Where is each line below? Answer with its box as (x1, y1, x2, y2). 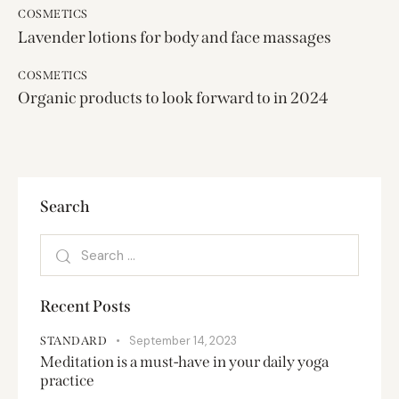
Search (40, 197, 90, 217)
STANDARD (40, 334, 107, 348)
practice (40, 371, 94, 391)
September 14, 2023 (128, 333, 237, 349)
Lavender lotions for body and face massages (18, 27, 331, 47)
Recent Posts (40, 297, 131, 317)
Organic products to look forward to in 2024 (18, 88, 328, 109)
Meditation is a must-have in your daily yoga (40, 353, 329, 372)
